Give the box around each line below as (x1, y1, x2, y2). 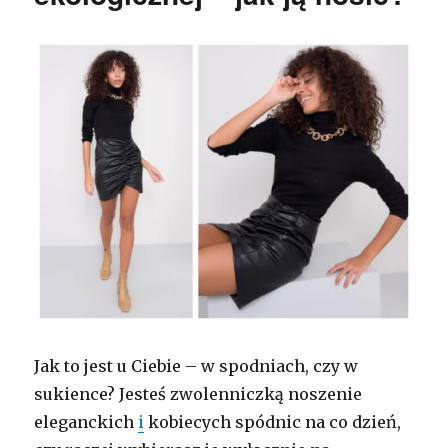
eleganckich (34, 411, 139, 432)
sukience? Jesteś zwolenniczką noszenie (34, 383, 363, 404)
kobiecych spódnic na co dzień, (144, 411, 402, 432)
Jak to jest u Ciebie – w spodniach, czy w (34, 355, 359, 376)
